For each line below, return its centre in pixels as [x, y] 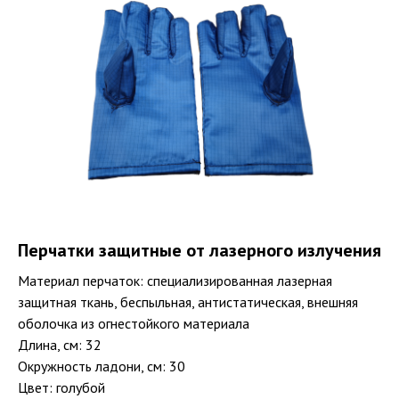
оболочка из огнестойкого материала [134, 323]
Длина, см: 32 [60, 344]
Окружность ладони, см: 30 [102, 366]
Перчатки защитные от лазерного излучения [199, 250]
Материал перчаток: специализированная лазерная [175, 280]
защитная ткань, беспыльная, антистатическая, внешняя [188, 301]
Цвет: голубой [61, 387]
